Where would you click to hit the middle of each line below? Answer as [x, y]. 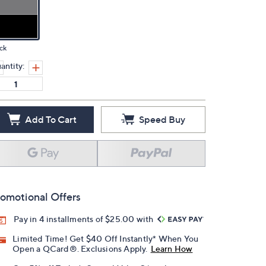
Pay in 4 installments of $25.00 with [85, 219]
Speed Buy [162, 119]
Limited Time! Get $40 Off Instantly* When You [106, 239]
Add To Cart [50, 119]
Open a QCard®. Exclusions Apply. [80, 249]
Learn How [172, 249]
